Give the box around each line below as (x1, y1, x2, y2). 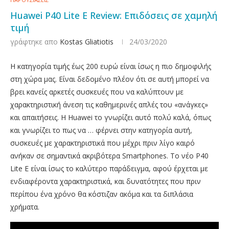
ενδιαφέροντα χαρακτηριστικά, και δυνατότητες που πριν (10, 176, 201, 186)
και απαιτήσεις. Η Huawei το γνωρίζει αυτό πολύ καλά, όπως (10, 112, 211, 122)
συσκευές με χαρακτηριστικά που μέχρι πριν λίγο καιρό (10, 138, 195, 148)
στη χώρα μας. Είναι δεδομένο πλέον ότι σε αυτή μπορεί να (10, 74, 209, 84)
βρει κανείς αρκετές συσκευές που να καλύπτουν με (10, 87, 184, 97)
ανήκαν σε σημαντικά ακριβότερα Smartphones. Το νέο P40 (10, 151, 209, 161)
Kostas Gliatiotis (60, 37, 113, 47)
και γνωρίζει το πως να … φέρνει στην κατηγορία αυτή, (10, 125, 192, 135)
